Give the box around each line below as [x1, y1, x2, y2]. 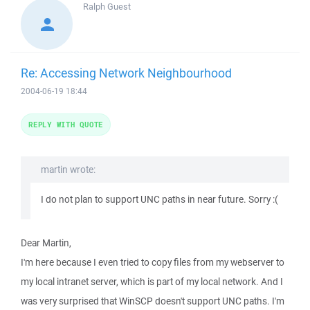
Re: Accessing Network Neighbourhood [21, 64, 232, 81]
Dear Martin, [21, 237, 71, 249]
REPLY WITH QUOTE [28, 119, 103, 129]
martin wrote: [41, 163, 95, 176]
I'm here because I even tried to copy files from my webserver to [21, 256, 284, 268]
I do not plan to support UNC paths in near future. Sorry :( [41, 193, 278, 206]
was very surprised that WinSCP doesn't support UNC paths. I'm [21, 295, 284, 307]
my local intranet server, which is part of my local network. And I [21, 275, 283, 288]
